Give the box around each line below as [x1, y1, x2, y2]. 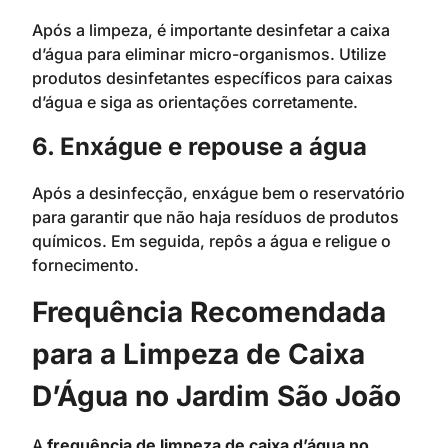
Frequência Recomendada [32, 295, 386, 330]
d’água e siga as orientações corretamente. [32, 92, 358, 113]
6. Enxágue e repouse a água [32, 131, 367, 161]
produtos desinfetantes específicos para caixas [32, 68, 393, 89]
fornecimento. [32, 254, 139, 275]
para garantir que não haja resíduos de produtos [32, 206, 399, 227]
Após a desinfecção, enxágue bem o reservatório [32, 182, 405, 203]
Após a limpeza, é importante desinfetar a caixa [32, 20, 390, 41]
